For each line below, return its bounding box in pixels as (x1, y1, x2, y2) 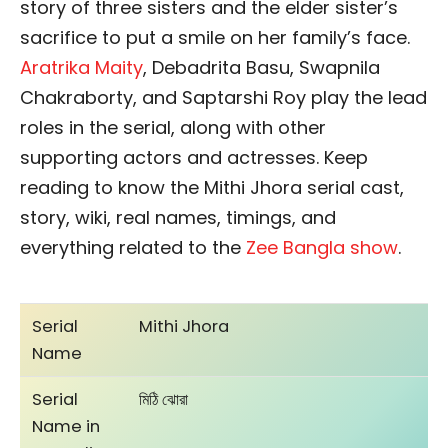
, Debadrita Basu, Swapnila (143, 55, 380, 81)
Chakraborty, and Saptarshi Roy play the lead (20, 85, 427, 111)
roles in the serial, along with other (20, 115, 326, 141)
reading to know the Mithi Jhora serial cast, (20, 175, 404, 201)
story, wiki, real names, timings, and (20, 205, 336, 231)
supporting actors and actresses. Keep (20, 145, 368, 171)
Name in (32, 414, 101, 438)
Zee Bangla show (246, 235, 398, 261)
